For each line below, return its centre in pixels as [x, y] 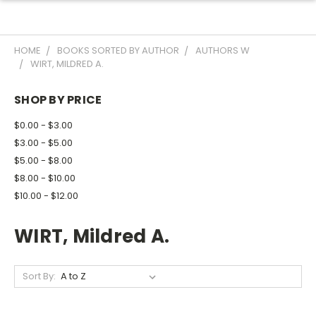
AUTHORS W [223, 50]
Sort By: [39, 276]
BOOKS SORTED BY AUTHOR [118, 50]
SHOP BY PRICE [58, 100]
